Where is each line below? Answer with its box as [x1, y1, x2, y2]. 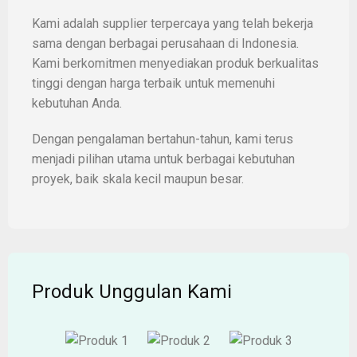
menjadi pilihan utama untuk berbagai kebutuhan [32, 151, 295, 167]
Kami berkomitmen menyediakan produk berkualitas [32, 55, 319, 71]
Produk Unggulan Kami [32, 280, 232, 303]
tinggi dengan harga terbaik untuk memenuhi [32, 75, 275, 91]
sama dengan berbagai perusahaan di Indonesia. [32, 35, 299, 51]
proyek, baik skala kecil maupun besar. [32, 171, 244, 186]
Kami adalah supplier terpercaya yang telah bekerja [32, 15, 313, 31]
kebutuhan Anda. [32, 95, 122, 111]
